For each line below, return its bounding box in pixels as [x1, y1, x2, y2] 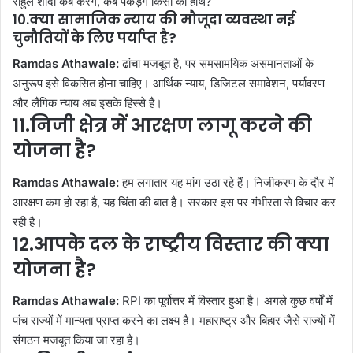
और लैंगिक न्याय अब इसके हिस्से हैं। [13, 95, 162, 111]
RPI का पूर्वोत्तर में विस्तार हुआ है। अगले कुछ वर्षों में [119, 293, 333, 309]
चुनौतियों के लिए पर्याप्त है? [13, 28, 176, 47]
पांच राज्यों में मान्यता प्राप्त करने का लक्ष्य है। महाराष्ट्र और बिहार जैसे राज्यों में [13, 313, 335, 329]
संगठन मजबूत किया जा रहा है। [13, 333, 140, 348]
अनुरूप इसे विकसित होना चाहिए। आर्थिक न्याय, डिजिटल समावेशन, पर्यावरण [13, 76, 325, 91]
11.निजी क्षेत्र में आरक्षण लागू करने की [13, 113, 312, 139]
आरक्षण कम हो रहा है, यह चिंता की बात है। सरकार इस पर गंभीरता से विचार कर [13, 194, 336, 210]
